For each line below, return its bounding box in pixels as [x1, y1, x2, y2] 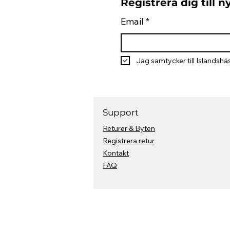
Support [103, 107, 139, 118]
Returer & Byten [103, 123, 155, 133]
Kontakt [103, 148, 129, 158]
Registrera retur [103, 136, 155, 145]
